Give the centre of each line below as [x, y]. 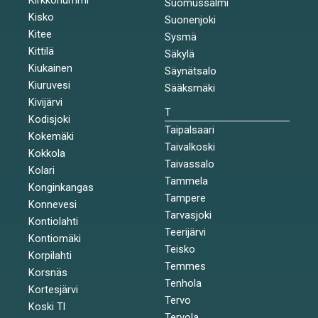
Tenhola [183, 283]
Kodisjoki [49, 119]
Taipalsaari [189, 130]
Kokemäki [51, 136]
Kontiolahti [53, 221]
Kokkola [47, 153]
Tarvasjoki [188, 215]
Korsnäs [48, 272]
